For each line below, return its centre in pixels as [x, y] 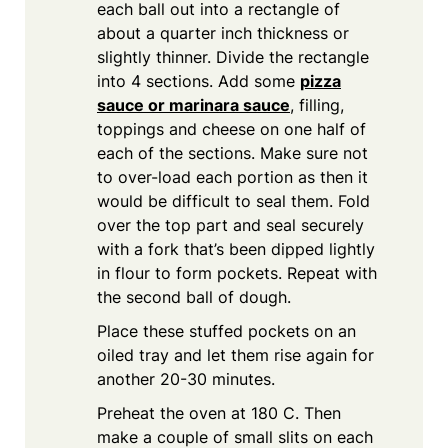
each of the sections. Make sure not [232, 152]
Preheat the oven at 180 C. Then [219, 412]
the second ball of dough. [194, 296]
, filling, [317, 104]
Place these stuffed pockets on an [226, 330]
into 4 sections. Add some [198, 80]
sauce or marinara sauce [193, 104]
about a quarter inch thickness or [223, 32]
